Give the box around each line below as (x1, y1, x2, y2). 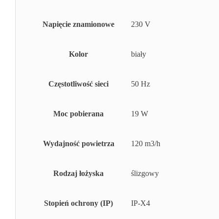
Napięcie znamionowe (43, 20, 114, 29)
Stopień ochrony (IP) (44, 199, 113, 208)
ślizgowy (131, 169, 159, 178)
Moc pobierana (53, 109, 104, 118)
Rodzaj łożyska (53, 169, 104, 178)
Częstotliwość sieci (48, 80, 109, 88)
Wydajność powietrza (43, 139, 114, 148)
